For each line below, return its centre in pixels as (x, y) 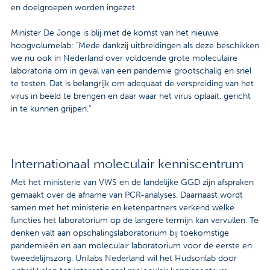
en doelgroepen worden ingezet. (74, 7)
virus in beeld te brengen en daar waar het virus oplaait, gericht (131, 96)
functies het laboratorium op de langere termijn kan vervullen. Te (135, 220)
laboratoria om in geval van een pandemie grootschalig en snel (131, 71)
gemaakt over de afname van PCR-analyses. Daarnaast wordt (127, 195)
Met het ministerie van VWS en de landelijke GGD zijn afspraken (132, 182)
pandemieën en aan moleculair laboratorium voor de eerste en (131, 245)
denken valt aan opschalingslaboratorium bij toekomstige (120, 233)
